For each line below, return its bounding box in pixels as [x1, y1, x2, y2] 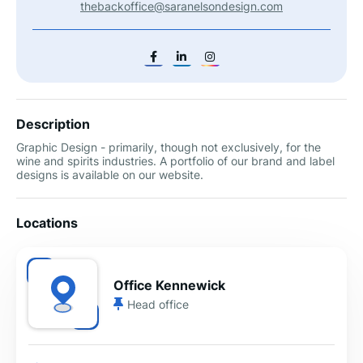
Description [16, 116, 90, 132]
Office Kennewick [113, 276, 225, 293]
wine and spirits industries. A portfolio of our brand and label [16, 154, 335, 168]
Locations [16, 215, 78, 231]
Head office [127, 297, 189, 311]
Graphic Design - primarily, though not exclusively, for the [16, 140, 321, 154]
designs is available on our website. [16, 168, 203, 181]
